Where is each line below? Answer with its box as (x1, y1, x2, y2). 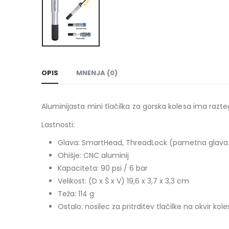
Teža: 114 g (57, 189, 94, 199)
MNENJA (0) (76, 68, 118, 78)
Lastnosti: (41, 120, 75, 130)
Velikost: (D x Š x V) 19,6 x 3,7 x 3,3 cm (57, 176, 189, 187)
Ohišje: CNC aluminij (57, 150, 129, 161)
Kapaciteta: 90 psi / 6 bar (57, 163, 148, 174)
